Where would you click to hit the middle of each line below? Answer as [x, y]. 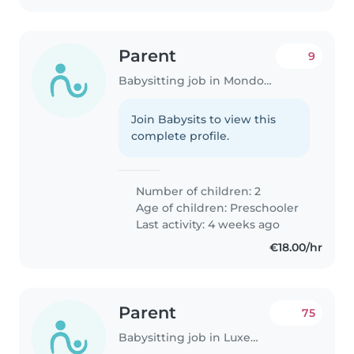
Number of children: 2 [197, 191]
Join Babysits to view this [204, 119]
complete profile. [181, 136]
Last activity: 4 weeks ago [207, 224]
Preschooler [265, 207]
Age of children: [182, 207]
